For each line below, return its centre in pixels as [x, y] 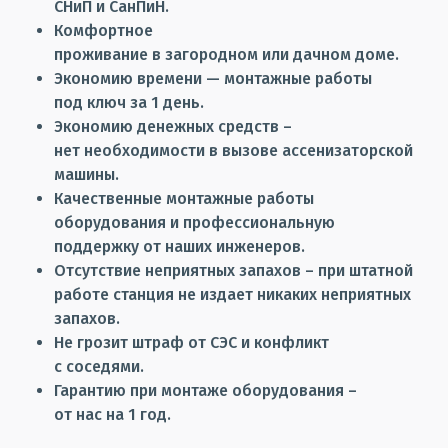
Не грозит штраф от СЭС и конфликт [191, 342]
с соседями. [99, 366]
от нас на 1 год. [112, 414]
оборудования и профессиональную [194, 222]
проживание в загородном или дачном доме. [226, 54]
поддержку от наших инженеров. [179, 246]
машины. [86, 174]
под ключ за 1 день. [129, 102]
